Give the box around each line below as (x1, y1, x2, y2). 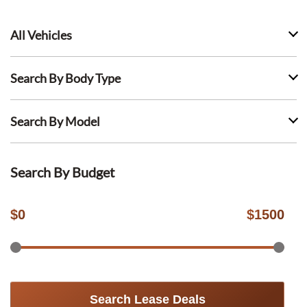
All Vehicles (10, 27, 72, 42)
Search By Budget (10, 164, 114, 180)
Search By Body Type (10, 71, 121, 86)
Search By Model (10, 114, 100, 129)
